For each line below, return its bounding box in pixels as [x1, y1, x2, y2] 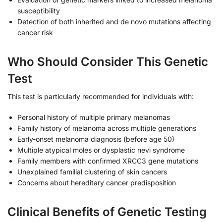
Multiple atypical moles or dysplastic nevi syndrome [17, 145, 185, 154]
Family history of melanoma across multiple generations [17, 123, 196, 132]
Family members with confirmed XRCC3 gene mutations [17, 156, 198, 165]
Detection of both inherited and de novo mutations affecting [17, 17, 211, 26]
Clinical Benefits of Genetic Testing [7, 204, 207, 219]
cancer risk [17, 28, 53, 37]
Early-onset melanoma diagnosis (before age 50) [17, 134, 174, 143]
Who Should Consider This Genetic [7, 55, 208, 69]
